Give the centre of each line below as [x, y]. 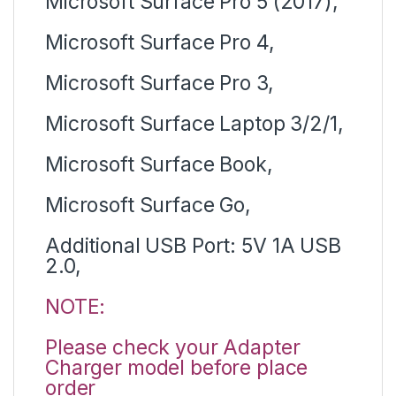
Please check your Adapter [173, 347]
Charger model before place [177, 367]
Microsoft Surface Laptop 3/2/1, [194, 123]
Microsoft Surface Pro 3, [160, 83]
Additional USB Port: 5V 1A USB [193, 245]
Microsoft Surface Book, [159, 164]
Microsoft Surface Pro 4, [160, 42]
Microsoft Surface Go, [148, 205]
